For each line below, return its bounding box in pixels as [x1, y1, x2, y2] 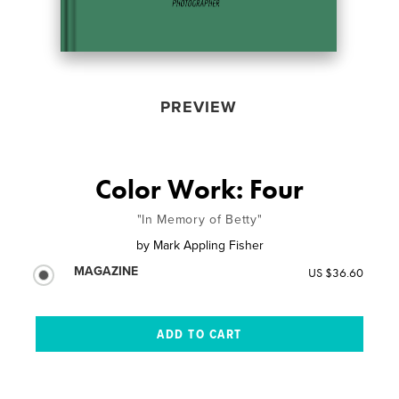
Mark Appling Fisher [152, 237, 264, 253]
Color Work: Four [95, 172, 304, 207]
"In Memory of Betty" [136, 211, 263, 227]
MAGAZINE [74, 263, 139, 279]
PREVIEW [159, 96, 237, 117]
